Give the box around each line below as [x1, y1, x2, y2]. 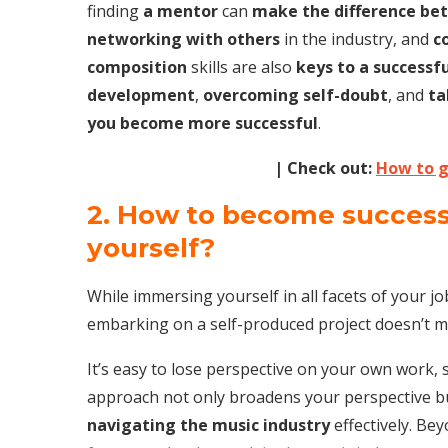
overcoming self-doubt [203, 83, 388, 106]
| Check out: [273, 156, 376, 179]
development [87, 83, 195, 106]
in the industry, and [280, 27, 433, 50]
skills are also [187, 55, 296, 78]
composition [87, 55, 187, 78]
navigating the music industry [87, 413, 330, 436]
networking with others [87, 27, 280, 50]
